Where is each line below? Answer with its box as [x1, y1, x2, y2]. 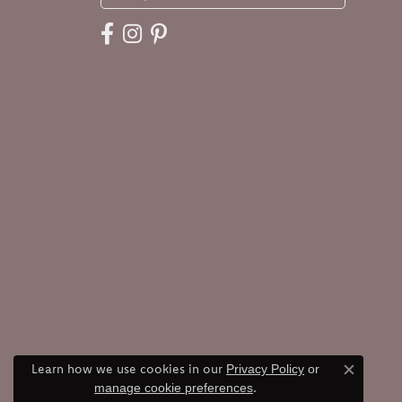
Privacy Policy [226, 362, 305, 376]
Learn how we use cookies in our [31, 361, 227, 377]
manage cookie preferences [94, 380, 254, 395]
